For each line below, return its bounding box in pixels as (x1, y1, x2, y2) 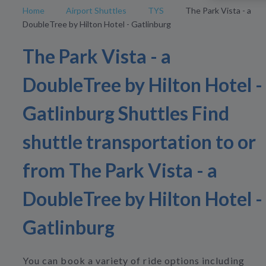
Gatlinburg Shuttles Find (23, 102, 229, 125)
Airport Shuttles (66, 5, 126, 15)
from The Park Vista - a (23, 159, 217, 182)
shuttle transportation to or (23, 130, 256, 154)
